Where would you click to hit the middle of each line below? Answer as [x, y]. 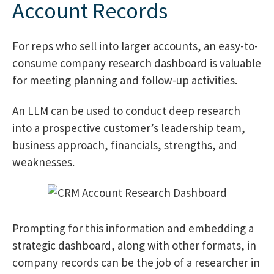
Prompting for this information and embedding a [133, 228]
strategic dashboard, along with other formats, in [134, 245]
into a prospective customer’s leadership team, [129, 128]
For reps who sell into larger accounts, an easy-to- [135, 46]
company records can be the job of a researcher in [136, 262]
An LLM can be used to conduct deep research [126, 111]
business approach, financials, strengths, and [125, 145]
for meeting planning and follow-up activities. [125, 80]
